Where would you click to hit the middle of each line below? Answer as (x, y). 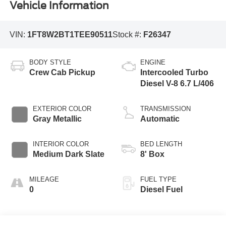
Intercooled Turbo (174, 73)
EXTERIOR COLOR (62, 109)
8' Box (152, 154)
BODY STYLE (50, 63)
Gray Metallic (57, 119)
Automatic (160, 119)
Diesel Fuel (161, 190)
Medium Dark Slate (68, 154)
